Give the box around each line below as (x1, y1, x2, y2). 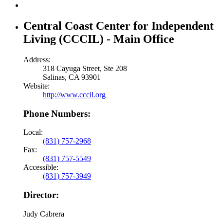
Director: (23, 190, 59, 200)
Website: (23, 81, 50, 90)
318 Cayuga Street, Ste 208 (43, 64, 127, 73)
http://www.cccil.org (43, 90, 106, 99)
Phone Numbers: (23, 108, 91, 119)
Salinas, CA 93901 (43, 73, 101, 81)
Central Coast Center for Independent (23, 19, 214, 32)
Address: (23, 55, 51, 64)
